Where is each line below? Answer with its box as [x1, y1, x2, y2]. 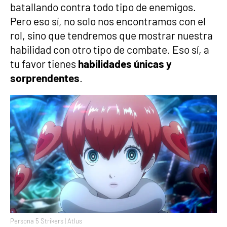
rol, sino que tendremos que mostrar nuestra [10, 29, 213, 42]
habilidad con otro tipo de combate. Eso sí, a [10, 43, 209, 56]
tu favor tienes [10, 57, 78, 70]
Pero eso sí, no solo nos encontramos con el [10, 15, 206, 28]
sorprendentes [10, 71, 80, 85]
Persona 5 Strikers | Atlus [10, 216, 82, 225]
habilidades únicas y [78, 57, 172, 70]
